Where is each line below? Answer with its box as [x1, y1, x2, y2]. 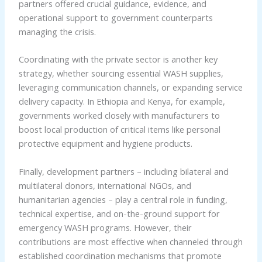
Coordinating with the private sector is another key [18, 53, 218, 65]
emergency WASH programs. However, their [18, 221, 192, 233]
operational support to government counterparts [18, 11, 213, 23]
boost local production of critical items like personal [18, 123, 220, 136]
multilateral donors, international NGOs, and [18, 179, 191, 191]
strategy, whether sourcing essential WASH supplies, [18, 67, 223, 80]
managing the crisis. [18, 25, 96, 37]
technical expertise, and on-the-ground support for [18, 207, 220, 219]
